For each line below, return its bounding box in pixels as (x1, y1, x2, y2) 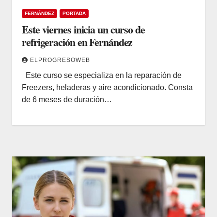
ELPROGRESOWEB (30, 56, 90, 63)
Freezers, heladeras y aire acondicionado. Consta (22, 83, 193, 92)
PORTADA (62, 10, 86, 16)
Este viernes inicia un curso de (22, 21, 145, 37)
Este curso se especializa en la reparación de (22, 71, 182, 79)
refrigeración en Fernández (22, 33, 133, 50)
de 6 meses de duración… (22, 95, 112, 104)
